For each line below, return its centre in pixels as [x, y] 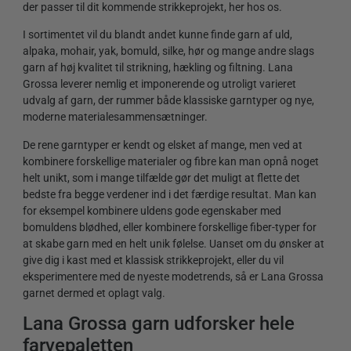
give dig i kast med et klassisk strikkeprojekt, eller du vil [153, 260]
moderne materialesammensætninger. [115, 117]
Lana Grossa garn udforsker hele [159, 324]
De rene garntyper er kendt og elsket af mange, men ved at [163, 145]
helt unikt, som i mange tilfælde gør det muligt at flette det [161, 177]
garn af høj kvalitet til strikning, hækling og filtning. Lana [158, 68]
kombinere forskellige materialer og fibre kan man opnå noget [171, 161]
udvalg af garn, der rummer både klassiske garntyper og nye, [168, 101]
